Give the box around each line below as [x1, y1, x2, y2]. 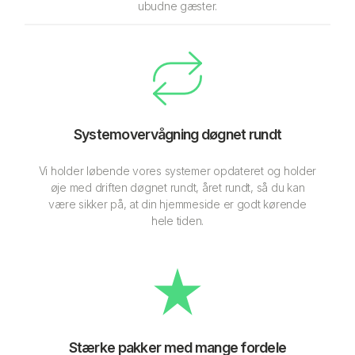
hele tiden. [151, 213, 204, 227]
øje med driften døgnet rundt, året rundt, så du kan [50, 180, 305, 194]
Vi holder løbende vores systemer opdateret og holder [38, 163, 317, 177]
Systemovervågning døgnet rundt [73, 125, 282, 143]
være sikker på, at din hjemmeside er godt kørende [48, 197, 307, 211]
